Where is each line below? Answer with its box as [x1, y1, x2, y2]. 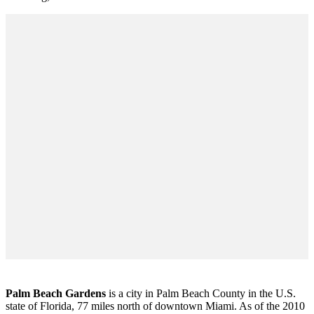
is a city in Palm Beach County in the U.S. [106, 287, 296, 300]
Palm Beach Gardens [6, 287, 106, 300]
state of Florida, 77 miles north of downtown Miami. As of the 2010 [6, 300, 305, 313]
